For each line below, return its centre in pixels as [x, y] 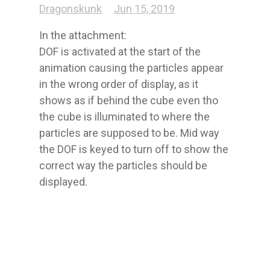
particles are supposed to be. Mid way [129, 133]
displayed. [63, 182]
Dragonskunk [71, 9]
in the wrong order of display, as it [119, 84]
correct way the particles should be [123, 166]
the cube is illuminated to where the [124, 117]
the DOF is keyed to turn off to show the [134, 149]
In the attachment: [83, 36]
